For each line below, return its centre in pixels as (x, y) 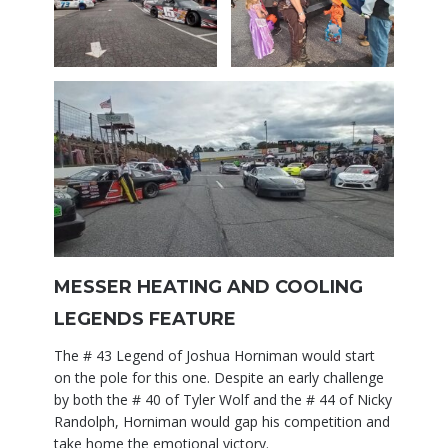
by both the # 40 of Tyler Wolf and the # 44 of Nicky (223, 400)
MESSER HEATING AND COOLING (208, 287)
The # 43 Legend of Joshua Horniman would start (214, 356)
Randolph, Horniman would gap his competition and (222, 422)
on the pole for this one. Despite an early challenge (219, 378)
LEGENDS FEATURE (145, 319)
